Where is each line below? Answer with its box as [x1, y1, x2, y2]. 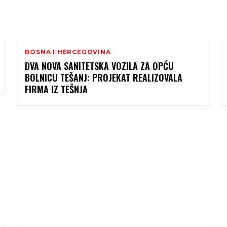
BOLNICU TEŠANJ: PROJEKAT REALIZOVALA [25, 71, 183, 85]
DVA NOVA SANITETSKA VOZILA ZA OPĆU [25, 59, 174, 73]
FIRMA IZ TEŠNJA [25, 83, 88, 96]
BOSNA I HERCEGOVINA [25, 48, 111, 56]
